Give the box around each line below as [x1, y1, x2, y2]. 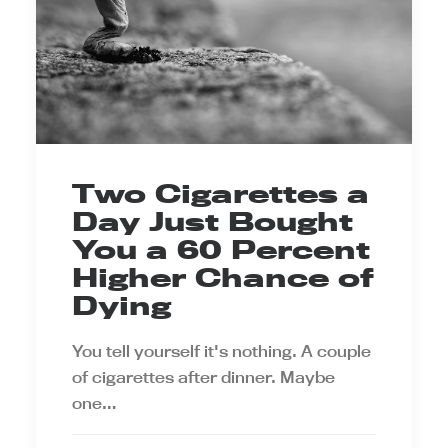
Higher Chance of [72, 262, 374, 293]
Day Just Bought [72, 206, 353, 237]
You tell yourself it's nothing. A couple [72, 341, 371, 361]
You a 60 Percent [72, 234, 370, 265]
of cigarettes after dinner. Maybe [72, 367, 335, 387]
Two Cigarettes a [72, 178, 369, 209]
